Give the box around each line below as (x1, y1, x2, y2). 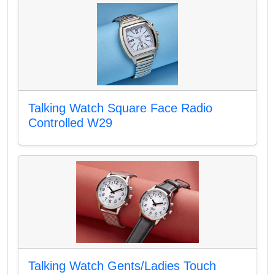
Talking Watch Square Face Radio (28, 101, 212, 115)
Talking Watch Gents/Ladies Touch (28, 258, 216, 273)
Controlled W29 (28, 115, 112, 130)
